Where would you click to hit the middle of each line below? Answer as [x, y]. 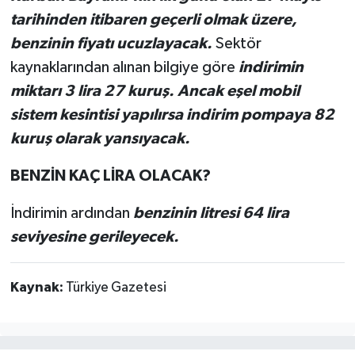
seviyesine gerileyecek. [94, 237]
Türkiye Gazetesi [116, 287]
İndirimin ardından [71, 213]
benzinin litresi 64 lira [211, 213]
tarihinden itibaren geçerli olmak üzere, [153, 19]
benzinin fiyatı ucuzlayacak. [113, 43]
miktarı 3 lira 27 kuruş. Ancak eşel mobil [155, 91]
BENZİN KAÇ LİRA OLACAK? [110, 176]
